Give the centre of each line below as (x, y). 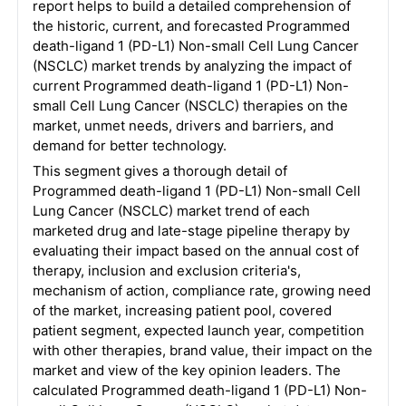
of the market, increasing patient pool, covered (182, 310)
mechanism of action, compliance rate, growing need (201, 290)
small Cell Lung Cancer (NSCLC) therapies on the (190, 106)
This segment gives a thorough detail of (159, 171)
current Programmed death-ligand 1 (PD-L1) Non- (190, 86)
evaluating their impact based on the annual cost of (195, 251)
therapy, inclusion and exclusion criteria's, (166, 271)
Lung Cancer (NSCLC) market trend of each (171, 211)
